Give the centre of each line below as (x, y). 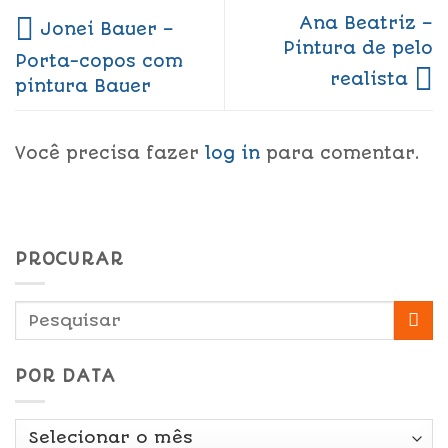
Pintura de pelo (358, 47)
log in (232, 152)
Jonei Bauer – (104, 28)
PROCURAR (69, 258)
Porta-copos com (99, 60)
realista (372, 78)
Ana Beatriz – (366, 22)
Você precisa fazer (110, 152)
